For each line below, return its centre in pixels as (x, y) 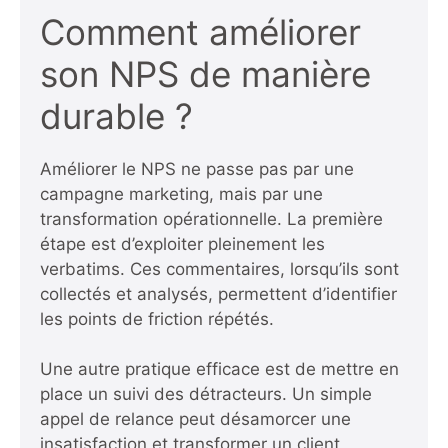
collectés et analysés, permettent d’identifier (218, 293)
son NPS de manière (205, 73)
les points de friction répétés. (157, 318)
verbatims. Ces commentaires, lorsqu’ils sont (219, 268)
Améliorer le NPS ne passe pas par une (197, 168)
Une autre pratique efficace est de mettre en (219, 369)
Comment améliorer (200, 31)
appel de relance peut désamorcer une (195, 419)
